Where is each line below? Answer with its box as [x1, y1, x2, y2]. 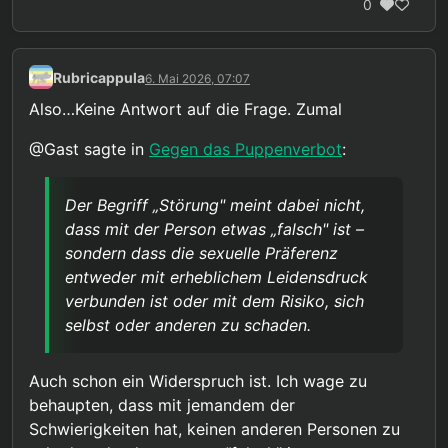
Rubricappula [53, 68, 145, 86]
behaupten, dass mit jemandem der [29, 395, 295, 416]
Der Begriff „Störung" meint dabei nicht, [65, 195, 365, 216]
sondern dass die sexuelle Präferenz [65, 243, 338, 264]
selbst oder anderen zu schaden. [65, 315, 311, 336]
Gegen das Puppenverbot [149, 139, 342, 160]
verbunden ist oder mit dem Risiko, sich [65, 291, 364, 312]
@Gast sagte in [29, 139, 149, 160]
